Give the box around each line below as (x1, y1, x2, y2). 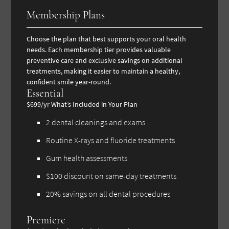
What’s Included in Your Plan (51, 99, 138, 109)
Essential (27, 86, 64, 100)
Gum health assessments (46, 152, 128, 163)
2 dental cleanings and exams (46, 117, 146, 127)
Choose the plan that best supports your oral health (27, 34, 187, 43)
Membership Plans (27, 8, 105, 21)
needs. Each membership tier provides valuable (27, 44, 171, 54)
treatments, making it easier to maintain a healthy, (27, 66, 180, 76)
